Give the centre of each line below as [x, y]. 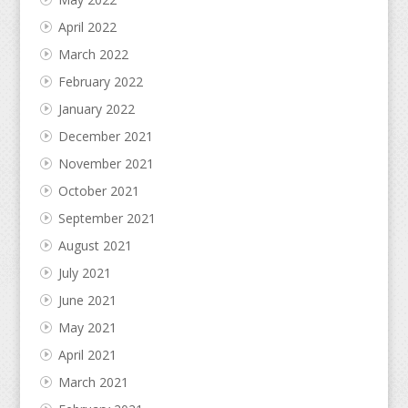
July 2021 [84, 273]
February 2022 [100, 82]
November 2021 [106, 164]
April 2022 [87, 27]
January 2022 [96, 109]
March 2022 [93, 55]
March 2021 [93, 382]
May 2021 [87, 328]
